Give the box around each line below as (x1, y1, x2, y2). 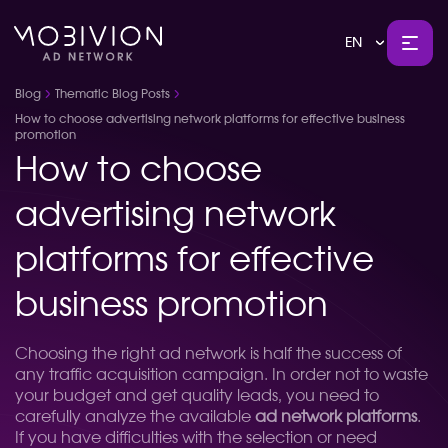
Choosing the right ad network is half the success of (15, 346, 402, 362)
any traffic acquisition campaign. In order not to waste (15, 367, 428, 383)
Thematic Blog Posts (55, 88, 170, 100)
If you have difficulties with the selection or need (15, 430, 377, 446)
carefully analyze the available (15, 409, 255, 425)
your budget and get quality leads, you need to (15, 388, 379, 404)
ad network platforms (255, 409, 417, 425)
